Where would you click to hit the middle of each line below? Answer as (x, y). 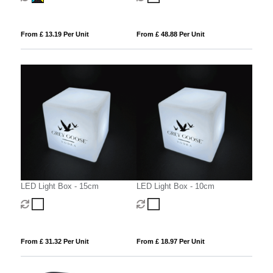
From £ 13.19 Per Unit (55, 34)
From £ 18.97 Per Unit (170, 242)
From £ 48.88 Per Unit (170, 34)
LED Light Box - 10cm (175, 186)
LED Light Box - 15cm (59, 186)
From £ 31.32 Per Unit (55, 242)
